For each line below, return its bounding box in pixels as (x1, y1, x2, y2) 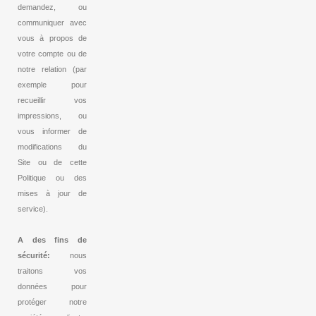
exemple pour (18, 80, 87, 90)
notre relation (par (18, 65, 87, 74)
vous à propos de (18, 34, 87, 43)
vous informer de (18, 127, 87, 136)
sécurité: (18, 251, 50, 260)
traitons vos (18, 267, 87, 276)
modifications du (18, 142, 87, 152)
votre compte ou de (18, 49, 87, 59)
